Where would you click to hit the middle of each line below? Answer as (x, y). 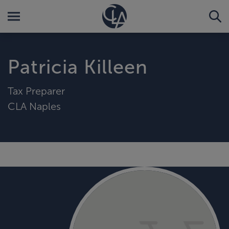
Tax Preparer (36, 91)
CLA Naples (34, 106)
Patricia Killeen (78, 67)
